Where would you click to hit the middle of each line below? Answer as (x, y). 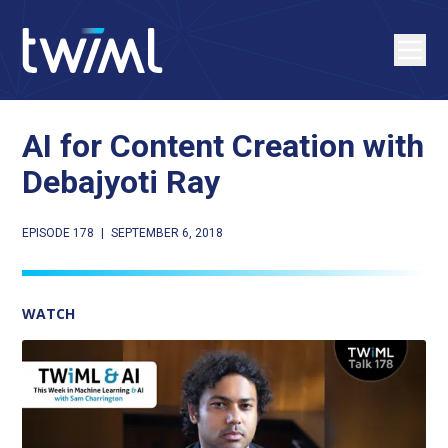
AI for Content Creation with (223, 146)
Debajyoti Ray (121, 182)
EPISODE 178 (58, 233)
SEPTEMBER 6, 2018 (167, 233)
